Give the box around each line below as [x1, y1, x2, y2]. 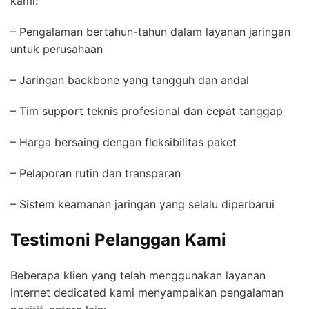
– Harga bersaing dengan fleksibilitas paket [10, 135, 243, 150]
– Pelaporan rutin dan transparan [10, 166, 188, 181]
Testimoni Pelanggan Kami [10, 230, 226, 250]
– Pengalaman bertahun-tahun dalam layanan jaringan [10, 25, 290, 39]
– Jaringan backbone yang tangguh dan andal [10, 73, 256, 88]
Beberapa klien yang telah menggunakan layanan [10, 268, 266, 283]
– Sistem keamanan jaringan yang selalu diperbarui [10, 197, 281, 212]
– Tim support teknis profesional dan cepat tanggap [10, 104, 290, 119]
